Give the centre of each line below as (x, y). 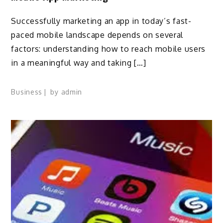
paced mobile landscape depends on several (97, 35)
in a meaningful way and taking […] (79, 62)
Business (27, 92)
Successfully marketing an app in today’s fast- (101, 21)
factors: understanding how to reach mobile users (109, 49)
